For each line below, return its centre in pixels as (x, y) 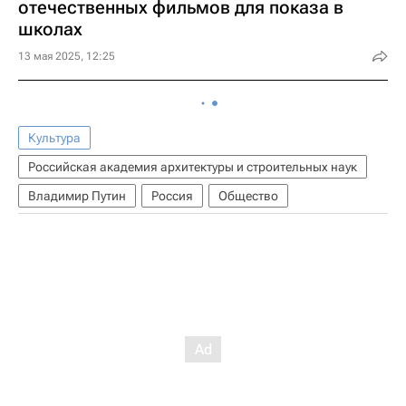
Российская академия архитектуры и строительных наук (193, 166)
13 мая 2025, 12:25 (67, 56)
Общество (248, 195)
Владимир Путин (77, 195)
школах (50, 29)
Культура (54, 137)
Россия (172, 195)
